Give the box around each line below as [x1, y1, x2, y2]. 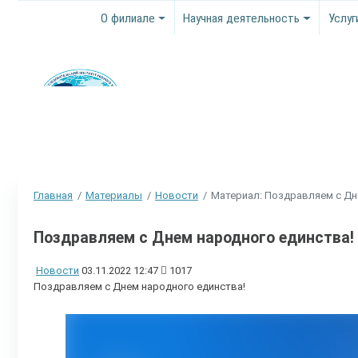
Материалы [86, 189, 142, 201]
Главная [34, 189, 73, 201]
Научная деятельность [183, 10, 300, 26]
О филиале [101, 10, 156, 26]
